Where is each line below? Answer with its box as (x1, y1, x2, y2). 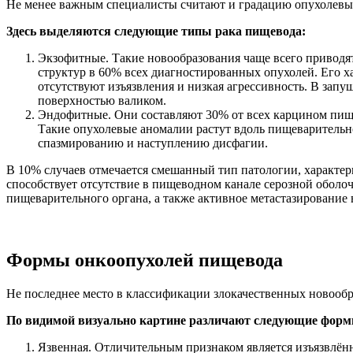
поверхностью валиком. (38, 94, 166, 108)
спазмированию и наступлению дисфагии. (38, 136, 268, 150)
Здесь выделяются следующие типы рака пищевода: (6, 24, 306, 39)
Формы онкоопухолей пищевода (6, 249, 283, 270)
